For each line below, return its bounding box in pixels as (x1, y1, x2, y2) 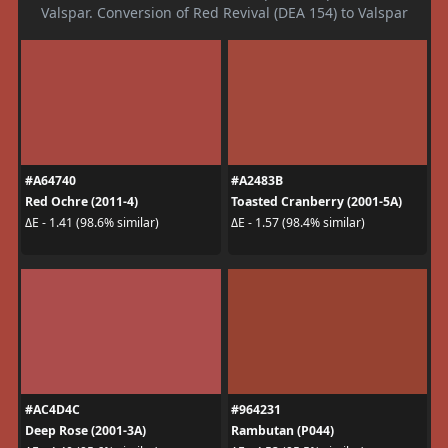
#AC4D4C (24, 400, 80, 418)
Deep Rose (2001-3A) (24, 421, 146, 439)
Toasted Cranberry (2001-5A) (231, 192, 402, 210)
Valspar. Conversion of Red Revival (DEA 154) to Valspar (40, 2, 408, 22)
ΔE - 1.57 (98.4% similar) (231, 214, 365, 232)
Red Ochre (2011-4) (24, 192, 138, 210)
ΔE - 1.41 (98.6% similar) (24, 214, 159, 232)
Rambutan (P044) (231, 421, 334, 439)
